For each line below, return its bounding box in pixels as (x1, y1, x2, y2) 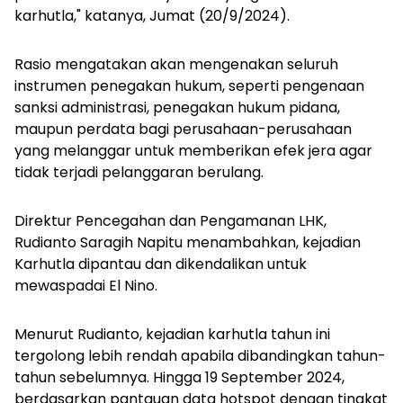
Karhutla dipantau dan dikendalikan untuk (14, 254, 307, 275)
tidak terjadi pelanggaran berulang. (14, 162, 264, 184)
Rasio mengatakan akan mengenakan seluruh (14, 54, 338, 76)
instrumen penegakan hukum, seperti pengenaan (14, 76, 364, 97)
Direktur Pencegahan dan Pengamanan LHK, (14, 210, 327, 232)
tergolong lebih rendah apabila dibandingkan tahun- (14, 345, 386, 367)
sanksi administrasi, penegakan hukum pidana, (14, 97, 340, 119)
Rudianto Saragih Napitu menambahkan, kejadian (14, 232, 361, 254)
